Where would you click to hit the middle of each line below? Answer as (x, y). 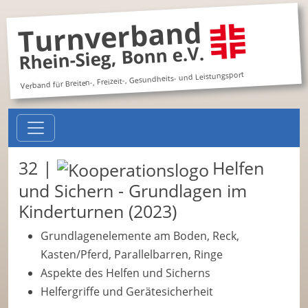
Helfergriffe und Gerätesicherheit (127, 292)
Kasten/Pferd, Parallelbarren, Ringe (132, 255)
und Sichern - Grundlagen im (133, 191)
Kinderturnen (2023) (98, 211)
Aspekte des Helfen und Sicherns (125, 273)
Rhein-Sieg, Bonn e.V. (111, 58)
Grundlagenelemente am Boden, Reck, (140, 236)
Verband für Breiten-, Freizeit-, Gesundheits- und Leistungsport (132, 80)
